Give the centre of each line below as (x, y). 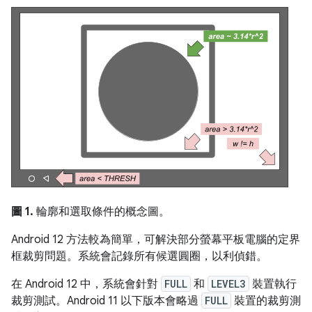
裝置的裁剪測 (266, 301)
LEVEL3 (228, 284)
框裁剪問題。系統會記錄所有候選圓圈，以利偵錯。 (139, 256)
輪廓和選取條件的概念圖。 (102, 212)
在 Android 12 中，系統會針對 (86, 284)
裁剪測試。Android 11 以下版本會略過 (106, 301)
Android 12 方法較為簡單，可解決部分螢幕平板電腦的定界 (156, 240)
